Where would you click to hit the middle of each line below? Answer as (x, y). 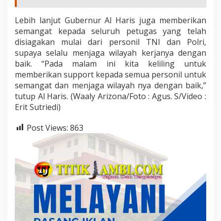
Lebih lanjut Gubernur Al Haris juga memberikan (110, 20)
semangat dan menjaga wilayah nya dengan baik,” (110, 85)
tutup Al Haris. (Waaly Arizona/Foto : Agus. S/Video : (110, 96)
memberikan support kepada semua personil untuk (110, 74)
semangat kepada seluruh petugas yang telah (110, 31)
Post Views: (47, 128)
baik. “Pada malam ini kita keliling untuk (110, 63)
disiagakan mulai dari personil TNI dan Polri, (110, 42)
